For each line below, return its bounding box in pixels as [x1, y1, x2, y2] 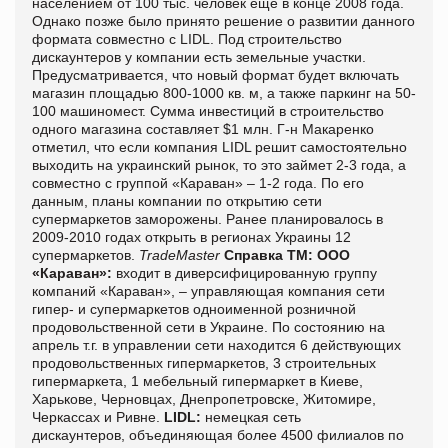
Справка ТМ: [224, 246, 313, 263]
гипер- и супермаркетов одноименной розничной [32, 300, 356, 317]
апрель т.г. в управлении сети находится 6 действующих [32, 336, 401, 353]
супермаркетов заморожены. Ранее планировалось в [32, 210, 383, 227]
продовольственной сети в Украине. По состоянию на [32, 318, 385, 335]
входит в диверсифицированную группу [112, 264, 377, 281]
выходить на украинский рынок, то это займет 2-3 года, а [32, 156, 406, 173]
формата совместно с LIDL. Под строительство [32, 30, 342, 47]
